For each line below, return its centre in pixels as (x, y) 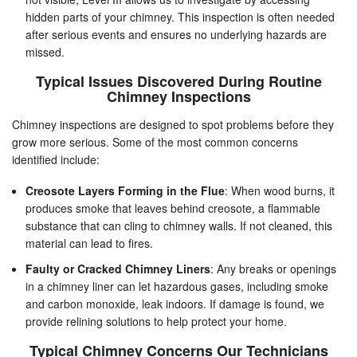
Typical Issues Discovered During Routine (178, 82)
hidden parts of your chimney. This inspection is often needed (180, 17)
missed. (45, 52)
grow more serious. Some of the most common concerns (155, 142)
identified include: (56, 160)
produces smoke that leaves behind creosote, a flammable (173, 208)
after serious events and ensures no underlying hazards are (176, 35)
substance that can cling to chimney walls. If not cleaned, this (179, 226)
